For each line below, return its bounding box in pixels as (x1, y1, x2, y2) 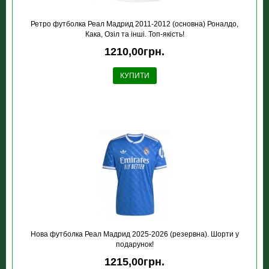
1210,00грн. (104, 46, 165, 58)
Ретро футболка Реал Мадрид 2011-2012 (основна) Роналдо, (31, 20, 238, 28)
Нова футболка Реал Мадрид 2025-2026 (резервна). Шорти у (30, 230, 239, 238)
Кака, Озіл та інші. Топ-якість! (85, 30, 184, 38)
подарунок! (115, 240, 154, 249)
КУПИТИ (119, 71, 150, 80)
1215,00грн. (104, 256, 165, 268)
